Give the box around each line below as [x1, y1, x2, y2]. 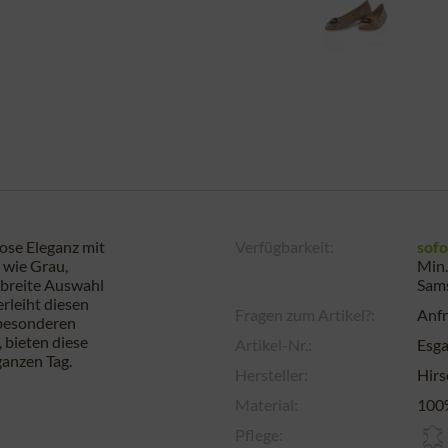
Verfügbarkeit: [235, 237, 334, 256]
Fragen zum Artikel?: [235, 305, 375, 324]
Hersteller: [235, 365, 308, 384]
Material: [235, 395, 298, 414]
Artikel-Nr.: [235, 335, 312, 354]
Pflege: [235, 425, 283, 444]
